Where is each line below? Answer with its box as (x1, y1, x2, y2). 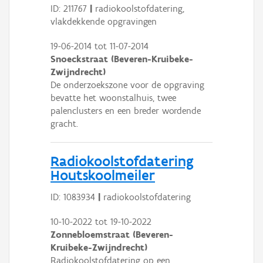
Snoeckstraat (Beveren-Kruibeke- (50, 53, 193, 65)
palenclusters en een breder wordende (50, 105, 201, 117)
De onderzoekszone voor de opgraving (50, 79, 204, 91)
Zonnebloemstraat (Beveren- (50, 228, 173, 240)
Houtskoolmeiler (50, 166, 155, 184)
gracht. (50, 118, 78, 130)
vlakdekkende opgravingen (50, 16, 157, 28)
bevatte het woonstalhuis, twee (50, 92, 176, 104)
